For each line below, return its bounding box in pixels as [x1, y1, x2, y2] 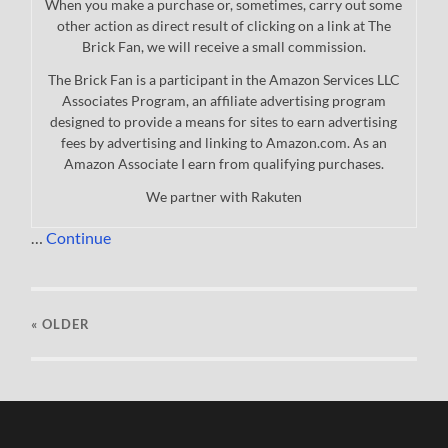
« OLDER [31, 315, 91, 332]
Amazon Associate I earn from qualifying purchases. [63, 154, 384, 172]
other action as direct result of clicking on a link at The [56, 16, 391, 34]
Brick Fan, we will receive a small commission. [81, 37, 366, 55]
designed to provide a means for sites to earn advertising [50, 112, 398, 130]
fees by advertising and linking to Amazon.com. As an [60, 133, 387, 151]
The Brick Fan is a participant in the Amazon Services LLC [47, 70, 400, 88]
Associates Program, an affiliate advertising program [61, 91, 386, 109]
